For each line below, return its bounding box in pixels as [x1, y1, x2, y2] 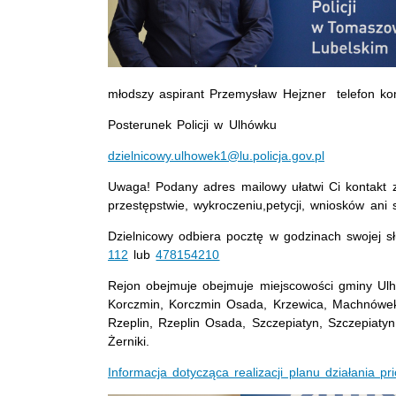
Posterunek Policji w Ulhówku [108, 118, 277, 133]
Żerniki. [108, 334, 149, 349]
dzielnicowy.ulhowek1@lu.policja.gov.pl [108, 148, 324, 164]
